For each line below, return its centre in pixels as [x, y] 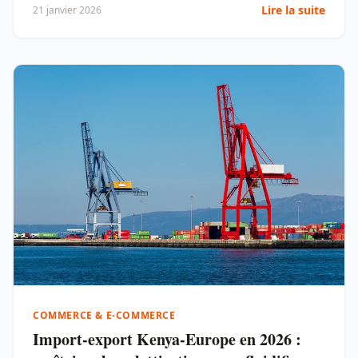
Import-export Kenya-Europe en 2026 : [167, 340]
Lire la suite [293, 10]
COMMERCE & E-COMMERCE [104, 316]
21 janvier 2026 [67, 10]
